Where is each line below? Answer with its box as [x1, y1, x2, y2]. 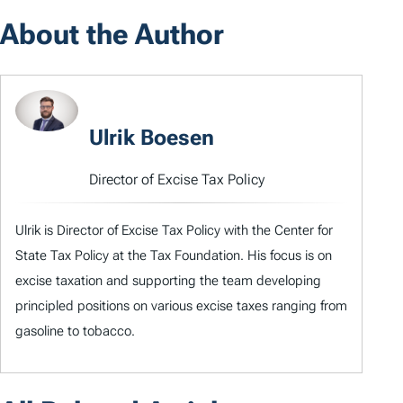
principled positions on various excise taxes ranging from [15, 297, 347, 314]
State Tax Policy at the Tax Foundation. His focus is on [15, 246, 332, 264]
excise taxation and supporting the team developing [15, 272, 321, 289]
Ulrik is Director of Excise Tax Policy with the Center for [15, 221, 333, 238]
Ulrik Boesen [89, 124, 214, 150]
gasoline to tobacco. [15, 322, 135, 339]
